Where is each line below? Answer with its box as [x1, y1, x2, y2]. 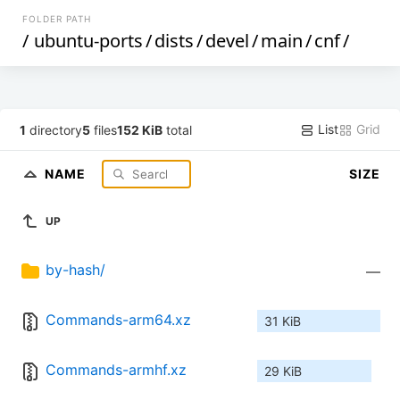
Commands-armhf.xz [46, 361, 187, 379]
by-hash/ [46, 261, 105, 279]
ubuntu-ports [34, 29, 144, 53]
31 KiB [264, 313, 301, 329]
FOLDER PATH [22, 13, 92, 24]
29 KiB [264, 363, 302, 379]
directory [26, 121, 83, 137]
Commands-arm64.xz [46, 311, 191, 329]
